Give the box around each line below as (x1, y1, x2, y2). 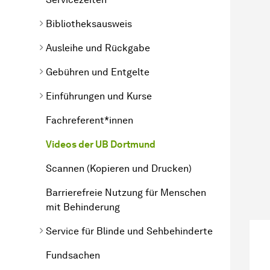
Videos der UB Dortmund (46, 138, 155, 150)
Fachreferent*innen (46, 114, 133, 126)
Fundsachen (46, 249, 100, 261)
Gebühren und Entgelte (46, 66, 149, 78)
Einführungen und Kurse (46, 90, 152, 102)
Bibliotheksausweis (46, 17, 132, 30)
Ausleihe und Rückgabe (46, 42, 150, 54)
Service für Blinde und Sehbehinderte (46, 225, 213, 237)
